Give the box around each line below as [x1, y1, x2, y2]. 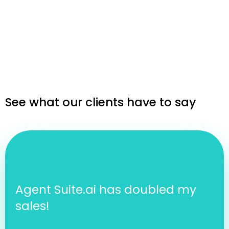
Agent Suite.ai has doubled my [15, 181, 196, 198]
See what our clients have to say [5, 94, 196, 110]
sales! [15, 198, 50, 214]
